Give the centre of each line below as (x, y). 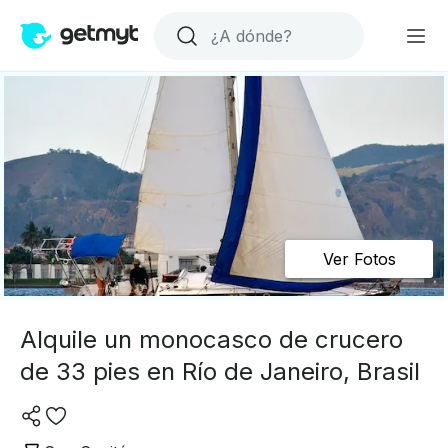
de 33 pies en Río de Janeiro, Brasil (220, 371)
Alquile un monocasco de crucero (211, 339)
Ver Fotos (359, 259)
